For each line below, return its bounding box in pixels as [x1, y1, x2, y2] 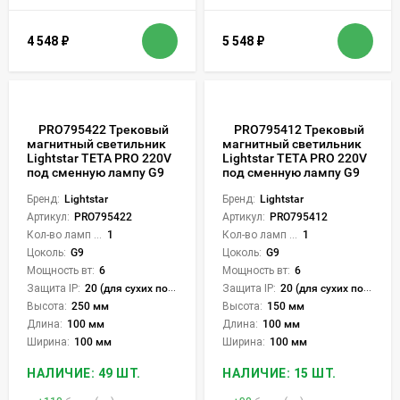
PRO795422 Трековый [38, 122, 169, 137]
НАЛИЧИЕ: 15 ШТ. [222, 366, 337, 381]
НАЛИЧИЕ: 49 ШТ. [27, 366, 141, 381]
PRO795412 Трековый [234, 122, 364, 137]
